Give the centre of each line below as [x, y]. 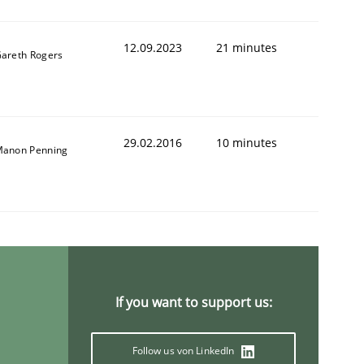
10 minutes [247, 142]
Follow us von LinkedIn [184, 350]
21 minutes [247, 47]
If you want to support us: [193, 302]
